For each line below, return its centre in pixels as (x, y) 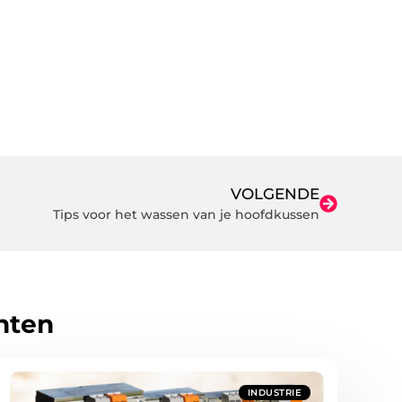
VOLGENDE (275, 193)
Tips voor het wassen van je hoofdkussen (186, 214)
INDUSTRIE (274, 393)
